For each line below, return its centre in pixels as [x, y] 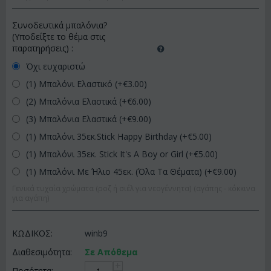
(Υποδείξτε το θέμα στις [59, 37]
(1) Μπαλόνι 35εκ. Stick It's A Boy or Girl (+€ [111, 154]
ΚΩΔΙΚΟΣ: [32, 233]
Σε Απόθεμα [111, 252]
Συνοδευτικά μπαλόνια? [60, 25]
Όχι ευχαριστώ [56, 66]
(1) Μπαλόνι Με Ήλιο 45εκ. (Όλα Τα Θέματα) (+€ [120, 171]
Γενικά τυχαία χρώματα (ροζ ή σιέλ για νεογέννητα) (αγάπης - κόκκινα [134, 188]
